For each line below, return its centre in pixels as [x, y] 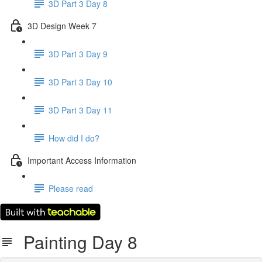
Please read [71, 188]
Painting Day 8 [76, 242]
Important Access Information [82, 160]
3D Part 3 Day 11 [80, 110]
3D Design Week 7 [62, 25]
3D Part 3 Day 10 [80, 82]
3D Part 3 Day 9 [78, 54]
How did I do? [74, 138]
